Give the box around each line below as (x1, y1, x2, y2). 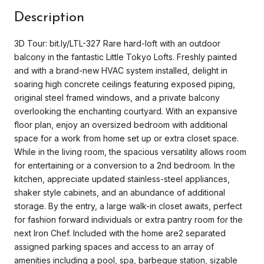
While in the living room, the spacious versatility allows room (14, 146, 246, 157)
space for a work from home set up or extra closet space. (14, 133, 239, 143)
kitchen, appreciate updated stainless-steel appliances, (14, 173, 230, 184)
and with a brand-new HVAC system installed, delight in (14, 65, 227, 75)
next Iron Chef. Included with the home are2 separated (14, 227, 226, 238)
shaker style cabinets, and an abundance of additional (14, 187, 225, 197)
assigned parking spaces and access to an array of (14, 241, 214, 252)
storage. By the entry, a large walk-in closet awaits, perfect (14, 200, 242, 211)
